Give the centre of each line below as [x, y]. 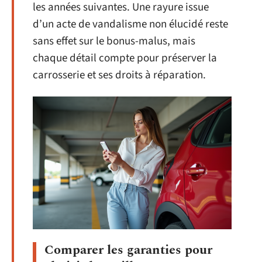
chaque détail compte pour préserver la [125, 58]
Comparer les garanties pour [128, 250]
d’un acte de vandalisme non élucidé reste [130, 24]
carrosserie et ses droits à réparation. [119, 75]
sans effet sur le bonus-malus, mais [114, 41]
